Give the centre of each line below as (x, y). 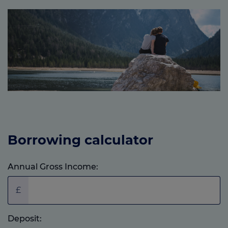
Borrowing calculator (80, 140)
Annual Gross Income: (53, 166)
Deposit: (25, 218)
